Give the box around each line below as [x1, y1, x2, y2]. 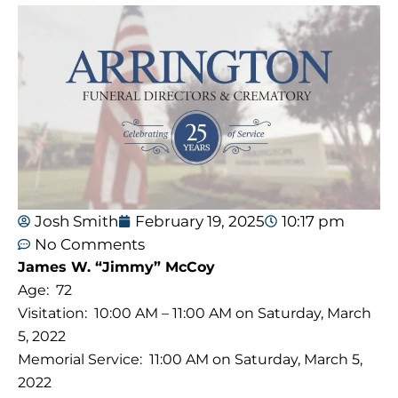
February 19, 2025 [135, 211, 265, 230]
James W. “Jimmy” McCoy [18, 258, 215, 275]
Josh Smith [35, 211, 118, 230]
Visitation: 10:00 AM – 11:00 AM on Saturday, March [18, 304, 371, 322]
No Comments [35, 235, 145, 253]
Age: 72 [18, 281, 72, 298]
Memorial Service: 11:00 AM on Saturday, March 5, [18, 350, 362, 368]
